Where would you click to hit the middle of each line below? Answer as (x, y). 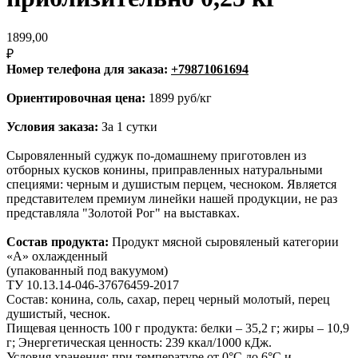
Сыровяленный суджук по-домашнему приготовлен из (156, 155)
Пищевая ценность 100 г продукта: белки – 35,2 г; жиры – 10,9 (178, 328)
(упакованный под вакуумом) (87, 270)
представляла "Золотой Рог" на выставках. (123, 213)
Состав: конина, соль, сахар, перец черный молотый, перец (168, 299)
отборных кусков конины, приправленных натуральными (165, 169)
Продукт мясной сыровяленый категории (224, 241)
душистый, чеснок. (58, 313)
